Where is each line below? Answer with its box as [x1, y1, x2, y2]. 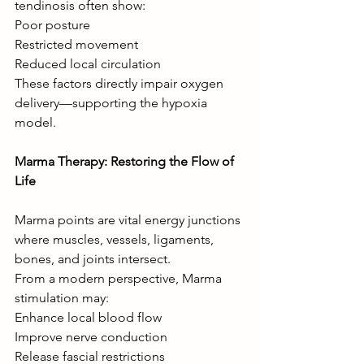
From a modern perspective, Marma [15, 270, 225, 286]
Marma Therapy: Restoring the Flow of [15, 153, 237, 169]
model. [15, 114, 56, 130]
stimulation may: [15, 289, 109, 305]
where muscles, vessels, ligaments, [15, 231, 217, 247]
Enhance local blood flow [15, 309, 162, 325]
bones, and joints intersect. [15, 250, 171, 266]
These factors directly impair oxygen [15, 75, 227, 91]
